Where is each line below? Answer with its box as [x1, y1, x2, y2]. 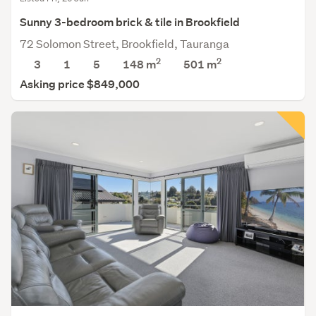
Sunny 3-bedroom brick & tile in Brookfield [20, 14, 240, 30]
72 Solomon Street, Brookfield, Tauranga [20, 35, 229, 51]
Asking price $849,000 [20, 76, 140, 92]
